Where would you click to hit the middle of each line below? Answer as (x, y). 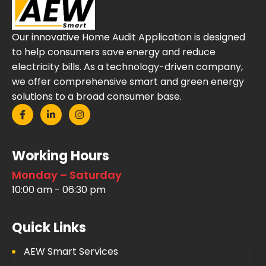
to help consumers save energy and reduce (114, 52)
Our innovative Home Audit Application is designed (129, 37)
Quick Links (49, 228)
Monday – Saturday (67, 175)
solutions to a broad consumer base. (97, 97)
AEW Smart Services (71, 252)
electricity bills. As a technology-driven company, (127, 67)
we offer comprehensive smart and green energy (128, 82)
